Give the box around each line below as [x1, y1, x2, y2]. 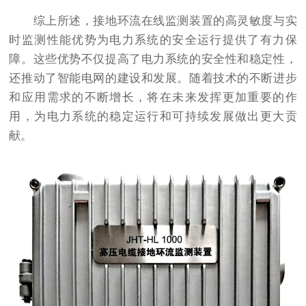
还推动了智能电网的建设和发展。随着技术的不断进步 [9, 72, 297, 85]
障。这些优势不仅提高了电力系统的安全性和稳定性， [9, 53, 297, 66]
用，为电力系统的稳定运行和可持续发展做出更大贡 [9, 110, 297, 124]
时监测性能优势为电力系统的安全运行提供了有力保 [9, 33, 297, 47]
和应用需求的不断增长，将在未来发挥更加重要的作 [9, 91, 297, 105]
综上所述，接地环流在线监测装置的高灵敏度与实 [9, 14, 297, 28]
